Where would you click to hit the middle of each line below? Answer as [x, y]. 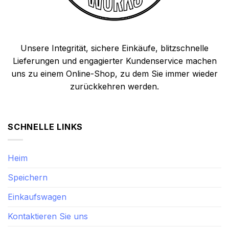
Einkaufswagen [37, 197]
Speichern [28, 177]
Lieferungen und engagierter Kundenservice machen [114, 61]
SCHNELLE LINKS [45, 127]
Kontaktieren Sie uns [48, 216]
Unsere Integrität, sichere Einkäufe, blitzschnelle [114, 48]
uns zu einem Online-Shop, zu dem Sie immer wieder [114, 73]
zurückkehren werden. [114, 86]
